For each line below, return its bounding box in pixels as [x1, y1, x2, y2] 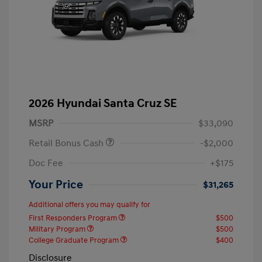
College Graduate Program [29, 236, 120, 246]
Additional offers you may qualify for [29, 200, 150, 210]
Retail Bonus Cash [29, 137, 106, 150]
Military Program [29, 225, 87, 235]
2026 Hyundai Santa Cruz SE [29, 96, 177, 111]
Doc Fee [29, 157, 63, 170]
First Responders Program [29, 213, 119, 223]
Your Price [29, 178, 83, 192]
